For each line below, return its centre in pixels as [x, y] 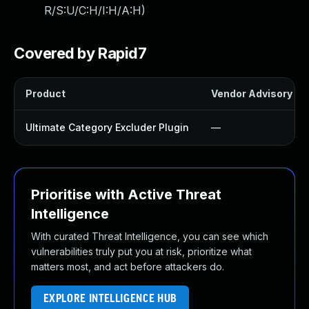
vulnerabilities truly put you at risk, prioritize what [141, 251]
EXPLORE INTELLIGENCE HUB [110, 299]
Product [46, 93]
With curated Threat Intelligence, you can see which [150, 236]
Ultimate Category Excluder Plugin [107, 127]
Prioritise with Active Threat [126, 195]
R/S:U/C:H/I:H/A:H [93, 10]
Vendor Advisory [252, 93]
